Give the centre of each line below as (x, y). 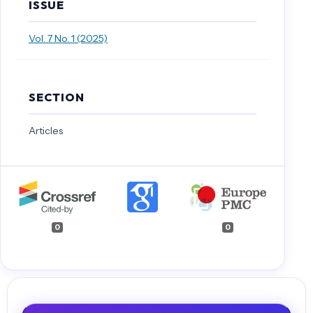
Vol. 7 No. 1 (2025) (68, 38)
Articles (45, 130)
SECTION (56, 97)
